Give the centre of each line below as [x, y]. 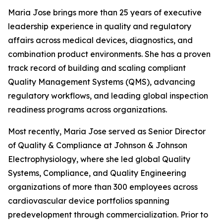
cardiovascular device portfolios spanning [89, 201]
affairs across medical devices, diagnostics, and [100, 40]
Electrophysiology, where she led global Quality [99, 159]
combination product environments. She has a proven [109, 54]
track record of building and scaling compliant [97, 68]
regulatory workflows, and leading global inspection [108, 96]
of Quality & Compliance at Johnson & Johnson [98, 145]
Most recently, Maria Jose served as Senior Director [107, 131]
